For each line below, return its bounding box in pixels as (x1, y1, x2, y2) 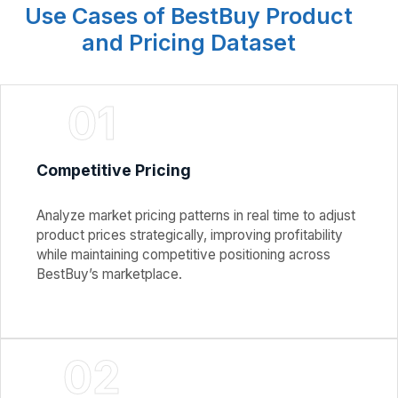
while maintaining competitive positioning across (36, 246, 330, 264)
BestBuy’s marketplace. (36, 266, 182, 283)
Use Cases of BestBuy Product (24, 3, 353, 30)
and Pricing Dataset (81, 29, 296, 57)
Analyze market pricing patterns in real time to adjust (36, 207, 355, 225)
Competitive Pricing (36, 161, 191, 180)
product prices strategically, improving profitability (36, 227, 343, 244)
